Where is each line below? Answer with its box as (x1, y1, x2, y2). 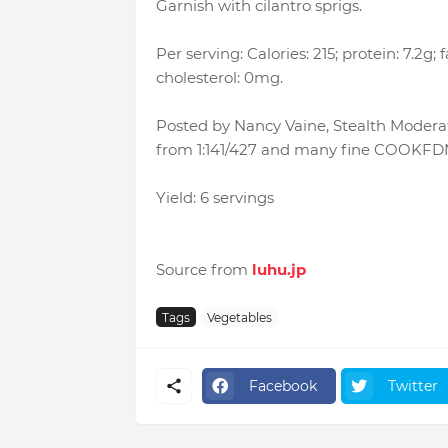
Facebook (248, 376, 317, 395)
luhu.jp (251, 260, 306, 280)
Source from (155, 260, 252, 280)
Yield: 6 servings (155, 188, 274, 208)
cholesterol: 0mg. (155, 68, 283, 88)
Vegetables (206, 309, 272, 325)
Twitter (387, 376, 438, 395)
